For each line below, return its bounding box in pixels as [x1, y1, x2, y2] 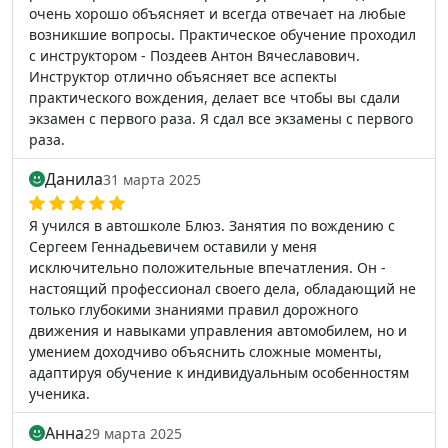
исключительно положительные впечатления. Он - [29, 258, 386, 277]
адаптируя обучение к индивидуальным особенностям [29, 363, 409, 382]
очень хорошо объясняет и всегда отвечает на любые [29, 4, 406, 23]
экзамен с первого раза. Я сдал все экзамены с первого [29, 109, 413, 128]
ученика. [29, 384, 90, 403]
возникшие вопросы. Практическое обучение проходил [29, 25, 416, 44]
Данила [45, 168, 103, 190]
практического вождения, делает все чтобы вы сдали [29, 88, 400, 107]
